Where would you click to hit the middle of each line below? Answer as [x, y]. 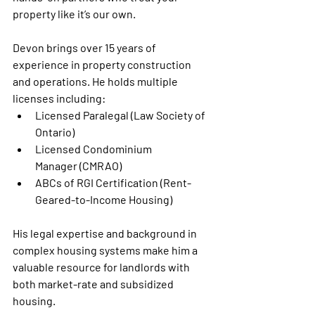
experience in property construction [103, 64]
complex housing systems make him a [106, 250]
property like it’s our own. [74, 13]
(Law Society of [168, 115]
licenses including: [59, 98]
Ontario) [55, 131]
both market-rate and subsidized [94, 283]
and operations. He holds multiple [96, 81]
